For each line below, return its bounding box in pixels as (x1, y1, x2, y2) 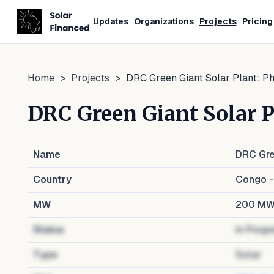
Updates (92, 17, 128, 26)
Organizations (133, 17, 194, 26)
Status (33, 224, 64, 235)
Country (33, 174, 72, 185)
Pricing (242, 17, 273, 26)
